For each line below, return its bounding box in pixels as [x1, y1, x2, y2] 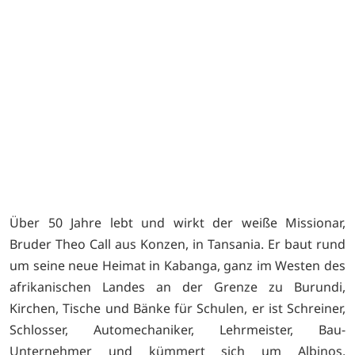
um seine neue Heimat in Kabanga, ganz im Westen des [10, 256, 345, 274]
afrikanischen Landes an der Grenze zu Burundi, [10, 277, 345, 296]
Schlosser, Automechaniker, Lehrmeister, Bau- [10, 320, 345, 338]
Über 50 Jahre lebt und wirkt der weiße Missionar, [10, 213, 345, 231]
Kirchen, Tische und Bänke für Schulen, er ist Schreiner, [10, 299, 345, 317]
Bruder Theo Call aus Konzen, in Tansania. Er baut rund [10, 235, 345, 253]
